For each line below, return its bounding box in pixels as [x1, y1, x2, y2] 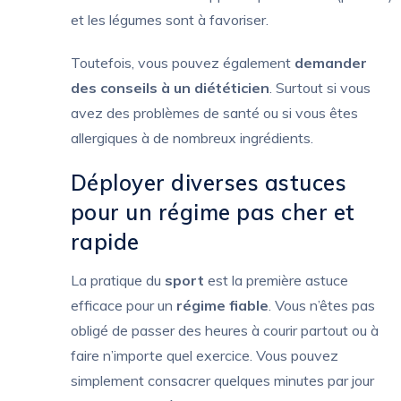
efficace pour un [70, 296, 176, 315]
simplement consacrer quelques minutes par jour [70, 371, 374, 390]
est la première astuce [203, 271, 348, 290]
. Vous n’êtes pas [268, 296, 375, 315]
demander [294, 54, 367, 73]
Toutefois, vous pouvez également [70, 54, 294, 73]
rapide [70, 228, 140, 256]
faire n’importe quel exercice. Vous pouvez [70, 346, 338, 365]
